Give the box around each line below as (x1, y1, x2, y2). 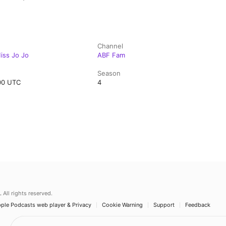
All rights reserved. (3, 190, 52, 197)
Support (153, 201, 175, 208)
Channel (97, 42, 124, 50)
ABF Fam (97, 51, 126, 59)
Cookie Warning (102, 201, 143, 208)
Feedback (185, 201, 210, 208)
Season (97, 69, 121, 77)
